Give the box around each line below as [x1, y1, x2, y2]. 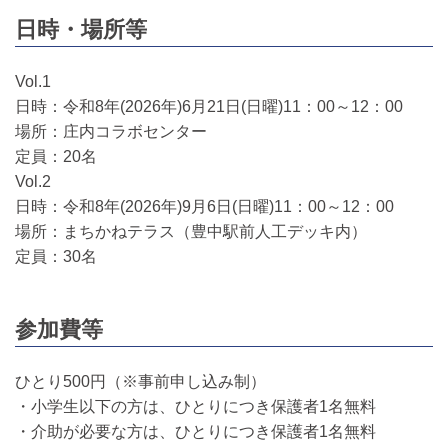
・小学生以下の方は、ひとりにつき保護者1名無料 [15, 398, 376, 416]
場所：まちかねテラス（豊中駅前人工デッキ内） [15, 222, 367, 240]
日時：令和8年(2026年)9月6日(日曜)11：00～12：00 [15, 197, 394, 215]
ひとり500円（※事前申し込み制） [15, 373, 266, 391]
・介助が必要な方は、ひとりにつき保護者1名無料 [15, 423, 376, 441]
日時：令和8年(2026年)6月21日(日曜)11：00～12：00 [15, 97, 403, 115]
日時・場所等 [15, 16, 147, 42]
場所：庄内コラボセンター [15, 122, 207, 140]
